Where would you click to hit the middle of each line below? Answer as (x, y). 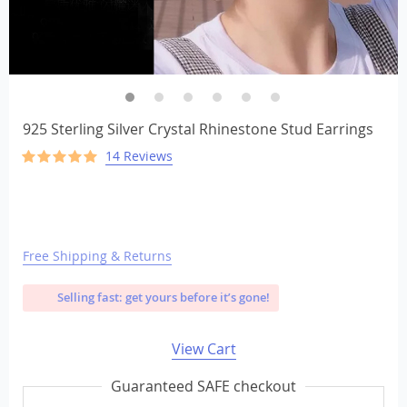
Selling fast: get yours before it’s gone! (162, 297)
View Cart (203, 349)
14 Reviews (139, 156)
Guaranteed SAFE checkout (203, 386)
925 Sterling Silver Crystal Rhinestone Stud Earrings (198, 129)
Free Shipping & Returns (97, 256)
